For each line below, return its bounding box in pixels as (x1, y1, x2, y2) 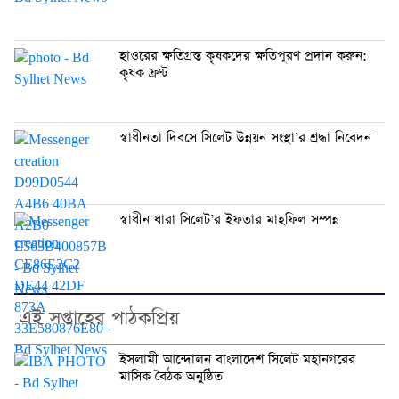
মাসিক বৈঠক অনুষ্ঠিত (119, 368, 223, 387)
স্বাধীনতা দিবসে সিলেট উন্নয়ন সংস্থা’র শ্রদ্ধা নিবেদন (119, 129, 371, 148)
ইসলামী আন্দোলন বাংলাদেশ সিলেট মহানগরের (119, 351, 355, 370)
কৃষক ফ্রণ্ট (119, 64, 168, 83)
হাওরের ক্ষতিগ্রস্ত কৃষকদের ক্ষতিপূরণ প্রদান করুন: (119, 47, 367, 66)
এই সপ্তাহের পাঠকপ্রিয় (19, 305, 179, 333)
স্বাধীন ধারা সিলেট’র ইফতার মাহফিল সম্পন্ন (119, 211, 339, 230)
